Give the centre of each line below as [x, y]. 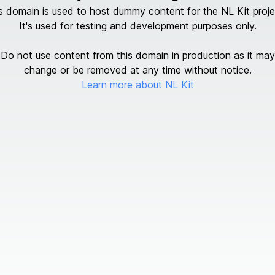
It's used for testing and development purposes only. [137, 26]
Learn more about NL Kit [137, 85]
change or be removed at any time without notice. [137, 70]
